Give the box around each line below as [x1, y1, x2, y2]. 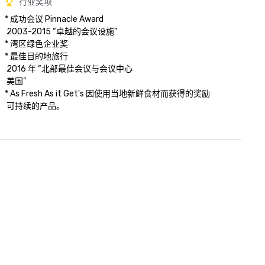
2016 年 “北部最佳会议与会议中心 [5, 64, 132, 74]
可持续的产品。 [5, 101, 64, 111]
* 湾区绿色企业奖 [5, 39, 68, 49]
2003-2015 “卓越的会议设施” [5, 27, 117, 37]
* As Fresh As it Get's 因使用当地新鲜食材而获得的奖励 [5, 89, 212, 99]
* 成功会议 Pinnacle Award [5, 14, 104, 24]
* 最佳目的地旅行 [5, 51, 68, 62]
